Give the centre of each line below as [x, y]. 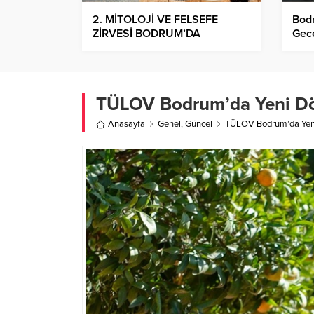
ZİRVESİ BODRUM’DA [146, 34]
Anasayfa [127, 124]
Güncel [199, 124]
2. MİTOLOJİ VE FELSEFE [155, 20]
